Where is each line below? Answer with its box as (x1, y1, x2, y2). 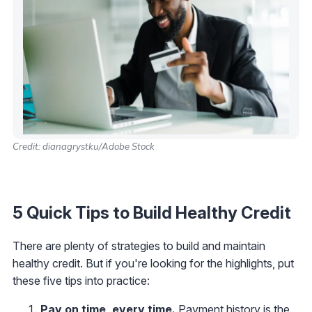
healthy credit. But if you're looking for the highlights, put (13, 256, 294, 270)
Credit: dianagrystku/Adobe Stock (13, 140, 155, 152)
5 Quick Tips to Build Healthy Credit (13, 202, 291, 223)
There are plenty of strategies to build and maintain (13, 238, 265, 253)
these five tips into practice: (13, 273, 150, 288)
